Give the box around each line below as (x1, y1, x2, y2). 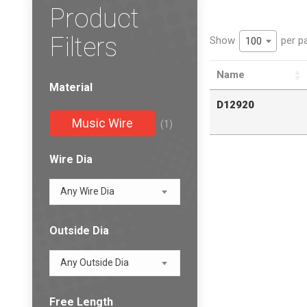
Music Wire (71, 115, 133, 130)
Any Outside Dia (60, 257, 129, 268)
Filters (49, 32, 117, 62)
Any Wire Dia (60, 186, 114, 197)
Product (49, 3, 139, 34)
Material (49, 80, 93, 94)
